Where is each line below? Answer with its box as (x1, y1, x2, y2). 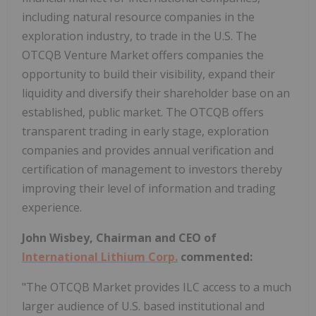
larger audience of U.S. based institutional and (22, 298, 265, 314)
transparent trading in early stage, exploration (22, 123, 269, 139)
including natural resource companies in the (22, 8, 255, 25)
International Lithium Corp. (22, 248, 178, 265)
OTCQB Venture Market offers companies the (22, 47, 264, 63)
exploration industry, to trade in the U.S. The (22, 28, 257, 44)
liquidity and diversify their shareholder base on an (22, 85, 290, 101)
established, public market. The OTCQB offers (22, 104, 264, 120)
